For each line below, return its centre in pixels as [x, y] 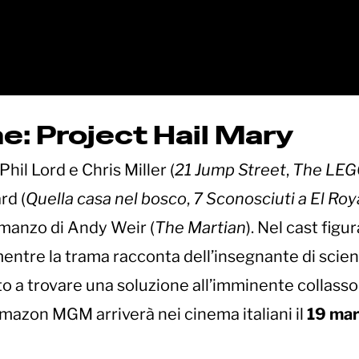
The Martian [200, 228]
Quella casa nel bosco [106, 199]
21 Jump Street [230, 170]
